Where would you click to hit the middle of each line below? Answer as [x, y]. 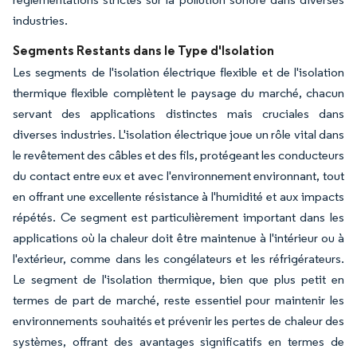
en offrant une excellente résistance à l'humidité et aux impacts [178, 196]
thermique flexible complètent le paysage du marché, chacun [178, 92]
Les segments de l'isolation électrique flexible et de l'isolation [178, 72]
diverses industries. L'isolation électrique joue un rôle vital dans [178, 134]
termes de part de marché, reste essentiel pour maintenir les [178, 300]
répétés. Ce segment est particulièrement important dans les [178, 217]
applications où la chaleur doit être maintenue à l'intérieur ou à [178, 237]
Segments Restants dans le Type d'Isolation [143, 50]
